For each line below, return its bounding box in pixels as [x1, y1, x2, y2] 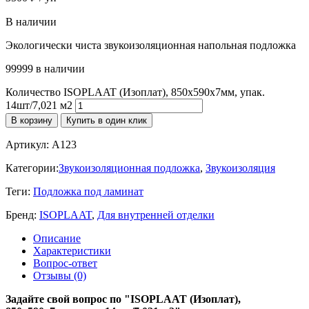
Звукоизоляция [206, 161, 275, 174]
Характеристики [33, 244, 111, 257]
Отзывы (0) [33, 269, 86, 281]
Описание [33, 232, 81, 244]
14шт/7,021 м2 [6, 99, 72, 111]
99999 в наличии [6, 62, 85, 74]
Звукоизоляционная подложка [59, 161, 200, 174]
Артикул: [6, 138, 52, 150]
